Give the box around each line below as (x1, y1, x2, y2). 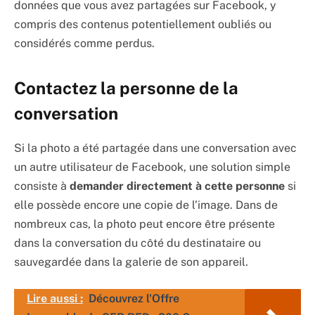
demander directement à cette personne (70, 179, 285, 193)
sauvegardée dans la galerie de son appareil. (14, 255, 248, 269)
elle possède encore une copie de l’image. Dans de (14, 198, 278, 212)
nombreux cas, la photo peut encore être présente (14, 217, 275, 231)
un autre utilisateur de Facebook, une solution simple (14, 160, 290, 174)
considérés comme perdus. (14, 36, 155, 50)
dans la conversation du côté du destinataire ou (14, 236, 261, 250)
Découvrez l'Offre (89, 291, 179, 305)
